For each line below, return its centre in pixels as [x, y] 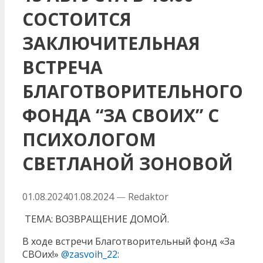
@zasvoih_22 [89, 254]
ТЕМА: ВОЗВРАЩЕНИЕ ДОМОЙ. [96, 219]
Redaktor [148, 196]
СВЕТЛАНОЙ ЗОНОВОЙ [128, 163]
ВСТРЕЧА [63, 67]
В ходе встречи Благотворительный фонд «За [129, 241]
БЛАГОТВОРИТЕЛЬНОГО [133, 91]
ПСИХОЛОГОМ [89, 139]
